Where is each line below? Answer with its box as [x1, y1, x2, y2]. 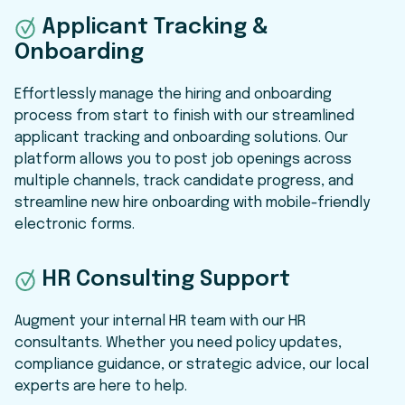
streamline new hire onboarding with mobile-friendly [14, 195, 370, 212]
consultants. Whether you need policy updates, [14, 335, 342, 352]
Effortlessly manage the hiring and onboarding [14, 87, 332, 103]
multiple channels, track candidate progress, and [14, 174, 353, 190]
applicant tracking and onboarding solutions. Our [14, 130, 348, 146]
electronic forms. [14, 217, 135, 233]
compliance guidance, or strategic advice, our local [14, 357, 369, 373]
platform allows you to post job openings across [14, 152, 352, 168]
